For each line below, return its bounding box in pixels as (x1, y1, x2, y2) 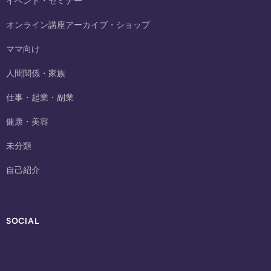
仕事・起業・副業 (6, 91, 74, 103)
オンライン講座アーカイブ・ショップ (6, 19, 150, 30)
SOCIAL (6, 215, 40, 226)
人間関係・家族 (6, 67, 65, 79)
